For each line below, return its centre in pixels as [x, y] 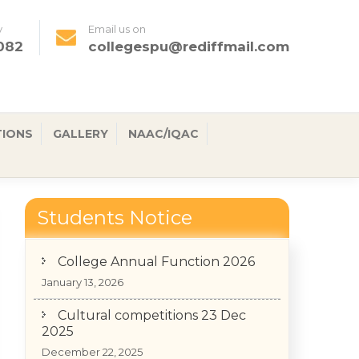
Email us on [117, 29]
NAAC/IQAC [163, 134]
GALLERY [81, 134]
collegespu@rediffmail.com [189, 46]
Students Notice [115, 218]
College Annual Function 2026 [156, 252]
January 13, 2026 [83, 273]
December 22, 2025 [92, 343]
